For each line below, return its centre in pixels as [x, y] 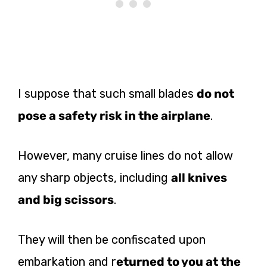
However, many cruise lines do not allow [125, 156]
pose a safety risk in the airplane [114, 116]
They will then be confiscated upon [112, 240]
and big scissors [66, 200]
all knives [199, 178]
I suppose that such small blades [107, 94]
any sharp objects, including [94, 178]
